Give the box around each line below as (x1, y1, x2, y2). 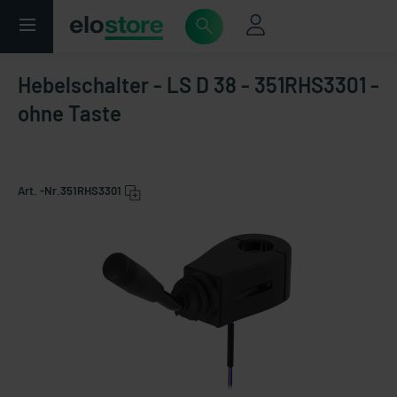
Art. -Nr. (18, 183, 60, 198)
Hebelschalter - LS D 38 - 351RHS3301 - (18, 72, 379, 97)
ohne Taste (18, 100, 121, 126)
